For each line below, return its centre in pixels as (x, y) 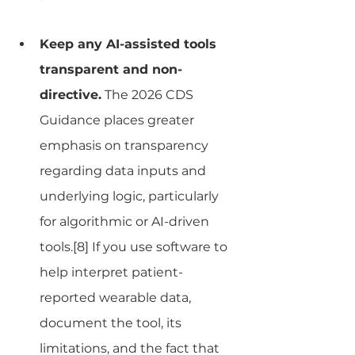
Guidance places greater (118, 120)
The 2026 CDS (149, 94)
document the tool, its (112, 323)
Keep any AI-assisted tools (130, 44)
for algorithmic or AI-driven (126, 221)
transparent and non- (111, 69)
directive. (71, 94)
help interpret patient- (111, 272)
